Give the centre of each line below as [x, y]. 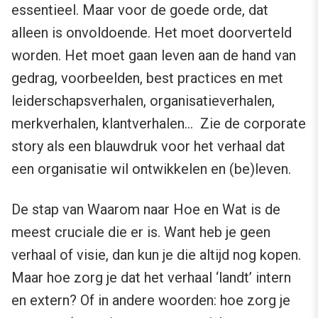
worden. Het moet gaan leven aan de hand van [154, 55]
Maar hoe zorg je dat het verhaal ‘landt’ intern [151, 277]
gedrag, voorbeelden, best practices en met [147, 78]
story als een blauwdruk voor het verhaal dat [148, 146]
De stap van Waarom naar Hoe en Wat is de [146, 209]
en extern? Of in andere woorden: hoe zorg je [151, 300]
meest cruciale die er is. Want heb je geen [141, 232]
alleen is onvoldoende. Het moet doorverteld [152, 32]
